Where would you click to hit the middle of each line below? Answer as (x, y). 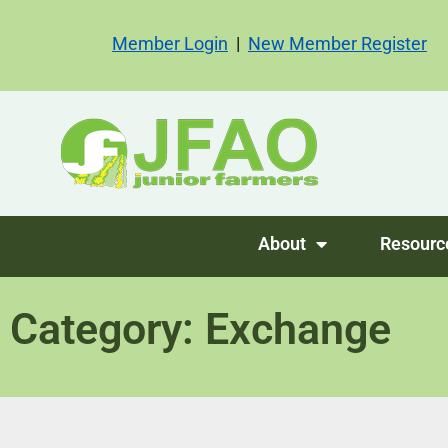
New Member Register (337, 43)
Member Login (170, 43)
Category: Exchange (200, 329)
